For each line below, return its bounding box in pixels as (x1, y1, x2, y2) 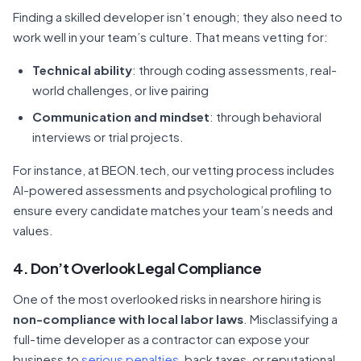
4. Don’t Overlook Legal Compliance (13, 259, 261, 277)
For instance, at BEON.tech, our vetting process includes (13, 162, 334, 177)
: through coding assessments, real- (132, 62, 337, 77)
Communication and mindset (32, 109, 210, 124)
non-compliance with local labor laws (13, 311, 243, 326)
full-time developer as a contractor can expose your (13, 331, 309, 346)
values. (13, 222, 53, 238)
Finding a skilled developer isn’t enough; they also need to (13, 9, 342, 24)
